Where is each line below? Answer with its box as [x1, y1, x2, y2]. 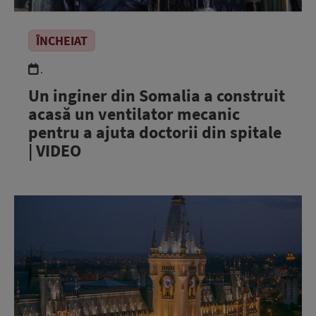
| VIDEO [28, 139, 81, 162]
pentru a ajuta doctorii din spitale [28, 121, 281, 143]
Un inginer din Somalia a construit [28, 84, 285, 107]
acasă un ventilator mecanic [28, 102, 240, 125]
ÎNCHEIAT [36, 32, 87, 49]
